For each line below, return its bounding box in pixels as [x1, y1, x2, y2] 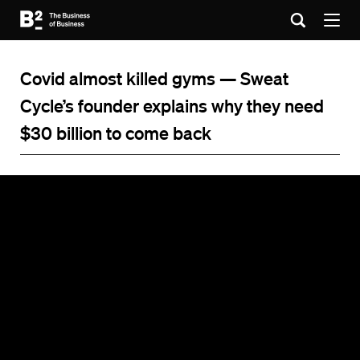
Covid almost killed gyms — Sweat [20, 67, 288, 89]
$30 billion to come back [20, 121, 211, 144]
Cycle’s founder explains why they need [20, 94, 324, 117]
